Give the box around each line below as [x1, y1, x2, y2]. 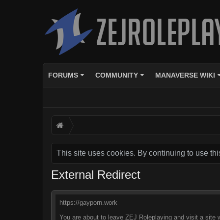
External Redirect [51, 168, 140, 181]
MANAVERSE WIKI [155, 71, 215, 79]
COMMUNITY [95, 71, 138, 79]
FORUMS [48, 71, 78, 79]
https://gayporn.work [59, 199, 117, 206]
